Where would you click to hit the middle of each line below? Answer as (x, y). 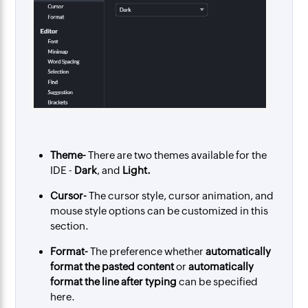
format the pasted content (112, 267)
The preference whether (147, 252)
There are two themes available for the (177, 155)
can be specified (218, 282)
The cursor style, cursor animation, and (180, 196)
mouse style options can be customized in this (159, 211)
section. (70, 226)
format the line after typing (114, 282)
